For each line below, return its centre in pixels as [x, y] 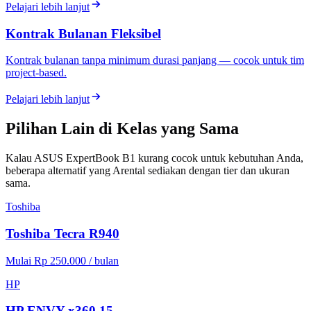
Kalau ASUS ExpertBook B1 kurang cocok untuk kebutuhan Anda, [154, 158]
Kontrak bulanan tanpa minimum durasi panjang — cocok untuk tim [155, 60]
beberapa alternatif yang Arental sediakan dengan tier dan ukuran [148, 171]
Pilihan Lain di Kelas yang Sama [122, 129]
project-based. [36, 73]
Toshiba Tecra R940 [62, 233]
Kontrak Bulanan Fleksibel [83, 33]
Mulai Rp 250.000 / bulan [62, 260]
